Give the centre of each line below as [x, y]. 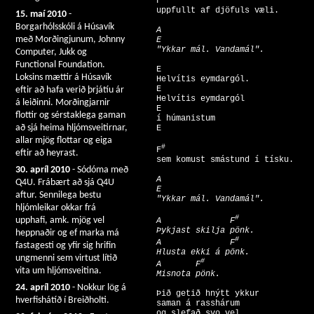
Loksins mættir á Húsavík [63, 77]
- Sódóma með [99, 170]
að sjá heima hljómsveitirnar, [71, 128]
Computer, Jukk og [51, 52]
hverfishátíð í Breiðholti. [62, 300]
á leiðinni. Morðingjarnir [63, 103]
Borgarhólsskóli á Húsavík [65, 27]
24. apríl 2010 [43, 288]
